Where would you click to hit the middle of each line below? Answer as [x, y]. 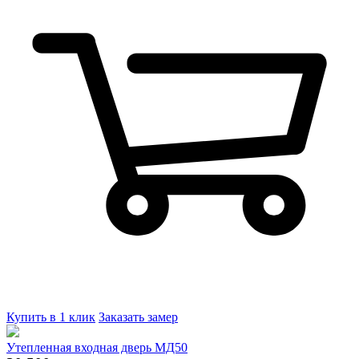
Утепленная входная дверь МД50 [97, 347]
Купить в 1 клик [51, 317]
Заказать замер [138, 317]
